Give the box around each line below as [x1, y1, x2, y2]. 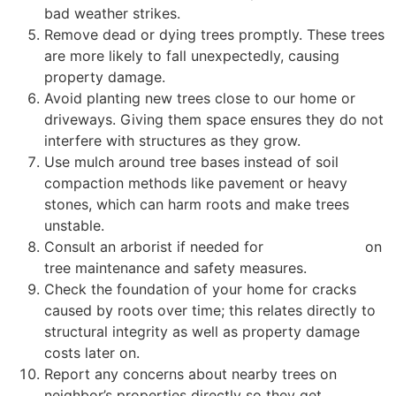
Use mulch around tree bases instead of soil [44, 152, 339, 171]
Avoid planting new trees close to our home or [44, 88, 355, 107]
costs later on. [44, 343, 140, 362]
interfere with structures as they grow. [44, 131, 301, 149]
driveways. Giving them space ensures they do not [44, 110, 384, 128]
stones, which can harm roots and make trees [44, 194, 349, 213]
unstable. [44, 216, 104, 234]
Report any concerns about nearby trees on [44, 364, 337, 383]
